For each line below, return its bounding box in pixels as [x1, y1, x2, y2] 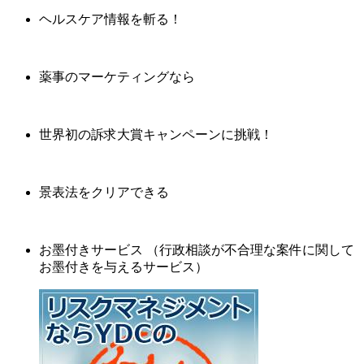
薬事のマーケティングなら [39, 69, 195, 84]
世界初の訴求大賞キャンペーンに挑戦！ [39, 127, 273, 141]
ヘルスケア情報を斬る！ [39, 11, 182, 26]
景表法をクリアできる [39, 184, 169, 199]
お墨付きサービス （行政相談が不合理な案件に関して [39, 242, 354, 257]
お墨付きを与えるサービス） [39, 259, 208, 274]
